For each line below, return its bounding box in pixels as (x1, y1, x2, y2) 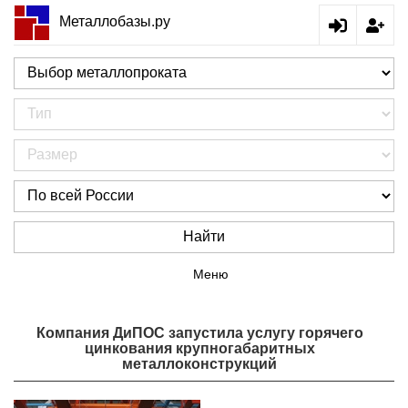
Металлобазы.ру (59, 13, 170, 29)
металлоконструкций (122, 356, 277, 372)
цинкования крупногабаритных (84, 341, 315, 356)
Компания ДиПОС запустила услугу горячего (36, 325, 363, 341)
